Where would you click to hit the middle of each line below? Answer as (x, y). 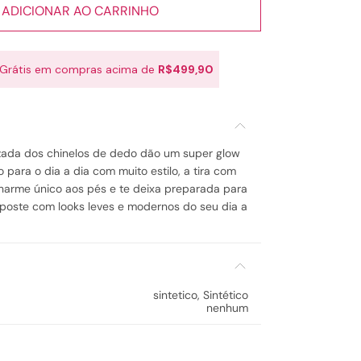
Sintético (226, 295)
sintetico (175, 295)
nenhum (227, 308)
